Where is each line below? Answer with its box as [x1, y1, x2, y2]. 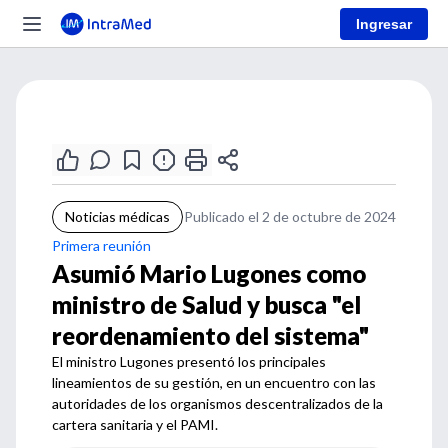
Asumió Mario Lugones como [52, 259, 366, 288]
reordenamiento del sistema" [52, 321, 369, 350]
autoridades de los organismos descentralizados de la [52, 395, 383, 412]
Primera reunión [52, 237, 151, 254]
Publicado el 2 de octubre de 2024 [184, 208, 396, 225]
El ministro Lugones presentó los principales [52, 353, 326, 370]
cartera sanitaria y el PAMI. [52, 416, 218, 433]
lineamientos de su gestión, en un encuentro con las [52, 374, 376, 391]
